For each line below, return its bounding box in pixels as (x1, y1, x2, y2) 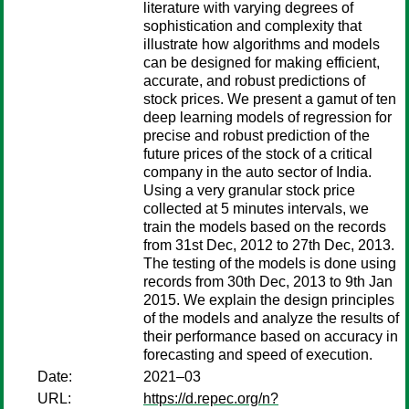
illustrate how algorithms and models (143, 37, 380, 52)
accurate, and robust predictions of (143, 73, 365, 89)
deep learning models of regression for (143, 110, 392, 125)
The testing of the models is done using (143, 256, 396, 271)
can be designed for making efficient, (143, 55, 380, 70)
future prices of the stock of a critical (143, 146, 372, 162)
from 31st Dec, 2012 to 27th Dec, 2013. (143, 237, 394, 253)
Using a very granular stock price (143, 183, 355, 198)
